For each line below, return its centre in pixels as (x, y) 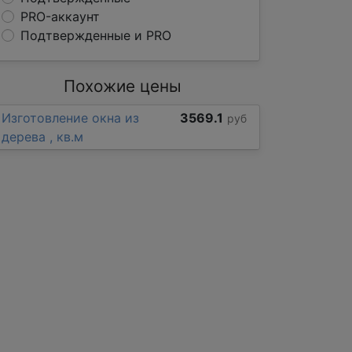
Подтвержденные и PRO (96, 35)
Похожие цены (123, 86)
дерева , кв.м (42, 137)
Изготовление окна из (70, 118)
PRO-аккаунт (60, 16)
